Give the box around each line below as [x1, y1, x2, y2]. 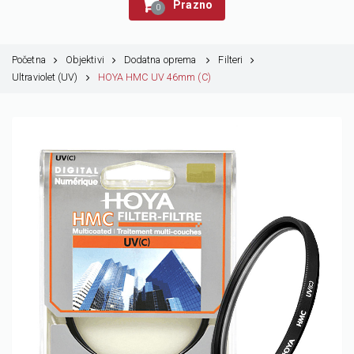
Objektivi [65, 53, 104, 66]
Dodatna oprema [123, 53, 199, 66]
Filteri [218, 53, 243, 66]
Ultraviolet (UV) [12, 70, 78, 83]
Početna [12, 53, 46, 66]
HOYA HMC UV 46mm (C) [97, 70, 211, 83]
